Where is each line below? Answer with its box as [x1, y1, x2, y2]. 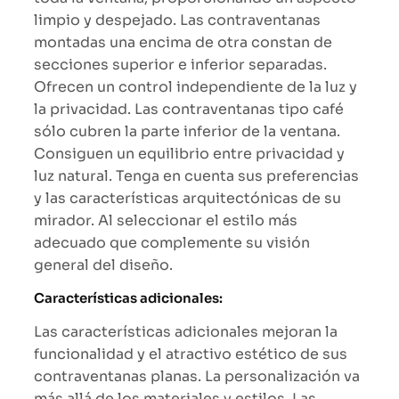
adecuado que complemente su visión [34, 233, 310, 253]
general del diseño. [34, 256, 173, 275]
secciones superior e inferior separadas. [34, 55, 327, 75]
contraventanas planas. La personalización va [34, 367, 360, 387]
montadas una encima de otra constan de [34, 33, 332, 53]
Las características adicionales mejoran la [34, 322, 338, 342]
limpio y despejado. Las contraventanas [34, 11, 321, 30]
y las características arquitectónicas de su [34, 189, 341, 208]
